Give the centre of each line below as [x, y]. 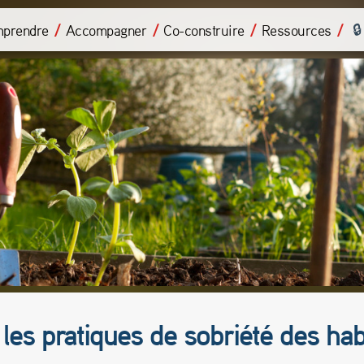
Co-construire [204, 30]
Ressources [296, 30]
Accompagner [106, 30]
